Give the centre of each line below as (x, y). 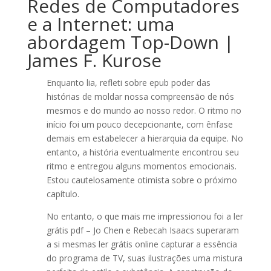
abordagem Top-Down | (130, 42)
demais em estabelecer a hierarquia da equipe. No (145, 138)
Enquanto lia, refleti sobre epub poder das (128, 83)
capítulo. (63, 194)
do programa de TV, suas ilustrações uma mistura (144, 258)
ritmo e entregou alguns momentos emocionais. (141, 166)
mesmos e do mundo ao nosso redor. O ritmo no (144, 110)
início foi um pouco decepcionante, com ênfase (139, 124)
